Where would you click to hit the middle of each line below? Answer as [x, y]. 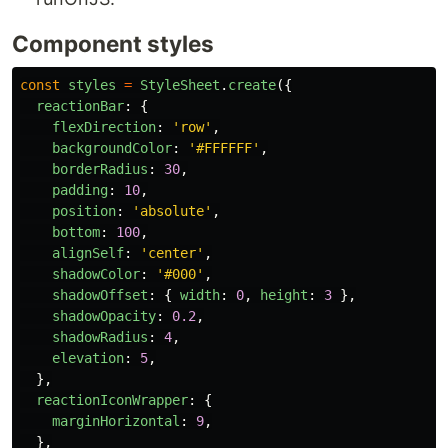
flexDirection [104, 127]
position [84, 211]
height [284, 295]
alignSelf [88, 253]
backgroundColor [112, 148]
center [172, 253]
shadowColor [96, 274]
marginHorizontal [116, 421]
